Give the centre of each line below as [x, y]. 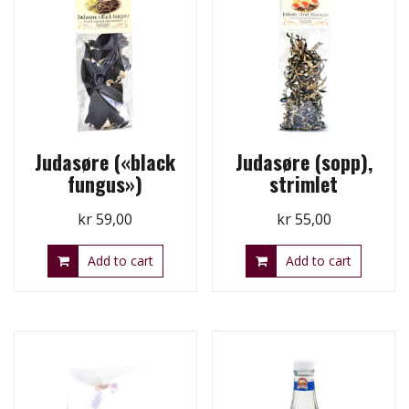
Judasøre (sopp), [304, 162]
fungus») [105, 184]
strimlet [304, 184]
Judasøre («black [105, 162]
